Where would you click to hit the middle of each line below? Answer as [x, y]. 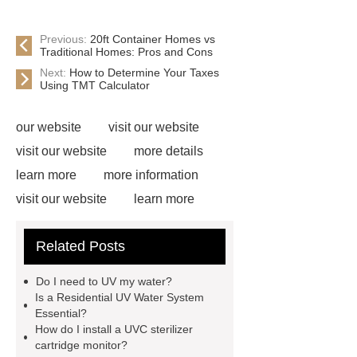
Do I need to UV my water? [104, 281]
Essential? [61, 313]
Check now [138, 271]
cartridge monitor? [81, 345]
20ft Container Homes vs [153, 39]
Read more [103, 247]
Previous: [65, 39]
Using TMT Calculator [95, 85]
